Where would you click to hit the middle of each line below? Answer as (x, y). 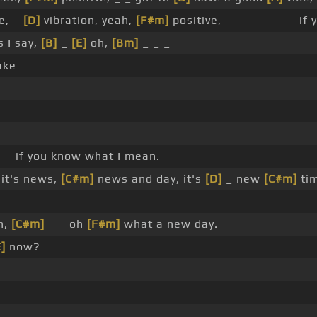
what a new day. (169, 224)
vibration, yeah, (88, 21)
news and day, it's (149, 179)
